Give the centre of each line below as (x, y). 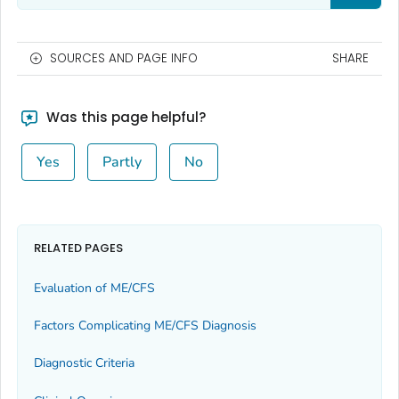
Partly (122, 162)
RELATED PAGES (78, 248)
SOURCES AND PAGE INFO (124, 58)
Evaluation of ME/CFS (94, 288)
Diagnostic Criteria (84, 363)
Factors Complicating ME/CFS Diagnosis (145, 326)
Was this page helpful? (124, 117)
